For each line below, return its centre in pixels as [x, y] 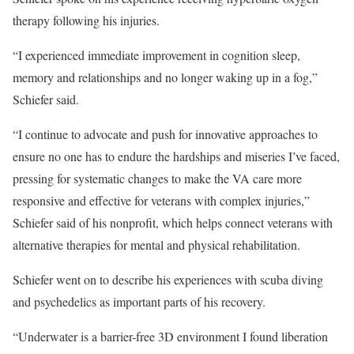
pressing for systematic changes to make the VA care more [157, 178]
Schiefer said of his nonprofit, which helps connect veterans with [173, 222]
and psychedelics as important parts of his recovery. [139, 301]
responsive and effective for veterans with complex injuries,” [161, 200]
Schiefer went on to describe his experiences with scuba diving [168, 279]
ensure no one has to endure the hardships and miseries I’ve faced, [176, 156]
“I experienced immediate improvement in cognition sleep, [156, 55]
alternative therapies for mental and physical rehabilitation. [156, 245]
